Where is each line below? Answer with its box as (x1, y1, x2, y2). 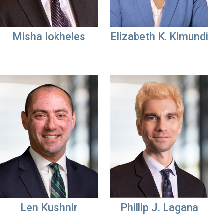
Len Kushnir (20, 201, 78, 214)
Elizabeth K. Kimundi (110, 30, 208, 43)
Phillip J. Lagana (120, 201, 198, 214)
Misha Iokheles (12, 30, 85, 43)
